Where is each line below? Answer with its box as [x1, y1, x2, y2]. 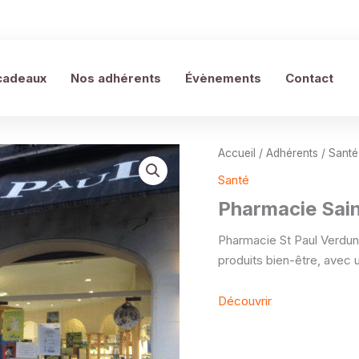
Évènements [185, 71, 261, 86]
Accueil [218, 147, 256, 159]
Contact [285, 71, 333, 86]
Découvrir [218, 293, 272, 309]
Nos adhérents [71, 71, 161, 86]
